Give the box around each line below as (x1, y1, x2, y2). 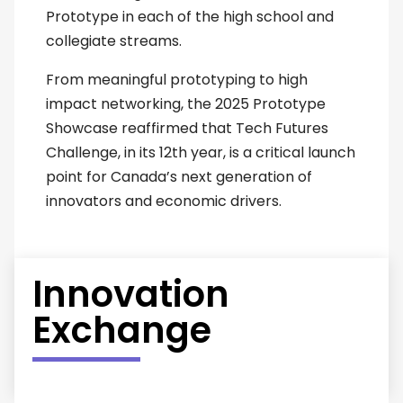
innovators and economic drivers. (46, 191, 282, 212)
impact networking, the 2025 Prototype (46, 94, 327, 115)
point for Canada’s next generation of (46, 166, 313, 188)
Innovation (32, 269, 229, 320)
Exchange (32, 305, 211, 356)
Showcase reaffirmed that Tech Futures (46, 118, 329, 139)
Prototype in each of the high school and (46, 6, 335, 28)
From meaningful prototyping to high (46, 69, 309, 91)
